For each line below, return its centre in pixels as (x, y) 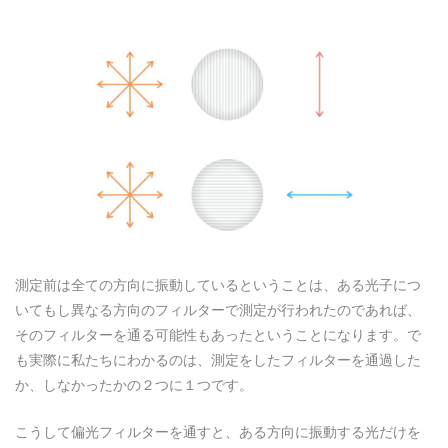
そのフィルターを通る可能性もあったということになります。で (218, 335)
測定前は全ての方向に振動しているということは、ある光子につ (218, 285)
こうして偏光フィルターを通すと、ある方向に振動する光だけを (218, 432)
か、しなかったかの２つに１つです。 (134, 385)
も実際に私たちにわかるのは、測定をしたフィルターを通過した (218, 360)
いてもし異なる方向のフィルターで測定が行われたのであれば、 (218, 310)
